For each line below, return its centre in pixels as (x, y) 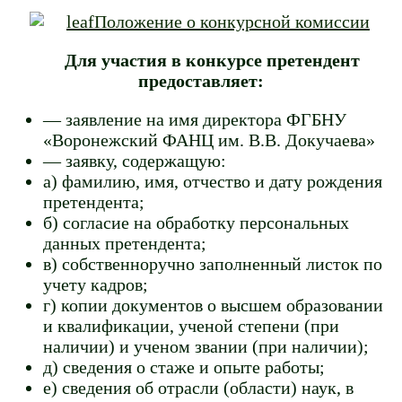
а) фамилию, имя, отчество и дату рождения (213, 182)
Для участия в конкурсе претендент (212, 61)
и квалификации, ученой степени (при (191, 326)
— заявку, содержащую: (135, 161)
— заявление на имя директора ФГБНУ (195, 120)
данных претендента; (125, 244)
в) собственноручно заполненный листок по (213, 264)
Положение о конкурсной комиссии (232, 22)
